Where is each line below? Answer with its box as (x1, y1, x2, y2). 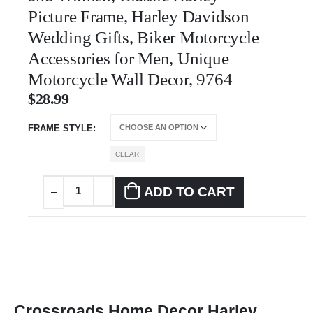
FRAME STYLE (28, 123, 93, 134)
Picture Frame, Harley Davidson (28, 6, 249, 26)
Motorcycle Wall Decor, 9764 (28, 69, 233, 89)
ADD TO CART (143, 184, 235, 200)
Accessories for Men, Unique (28, 48, 229, 68)
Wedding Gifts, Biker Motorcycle (28, 27, 259, 47)
